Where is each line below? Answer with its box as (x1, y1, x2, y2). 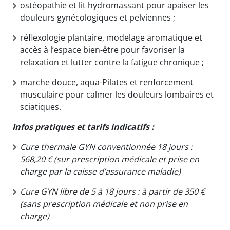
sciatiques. (20, 101, 61, 112)
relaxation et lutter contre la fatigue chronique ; (20, 56, 204, 68)
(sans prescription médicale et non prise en (20, 198, 188, 209)
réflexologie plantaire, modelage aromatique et (20, 31, 202, 43)
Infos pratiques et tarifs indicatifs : (12, 121, 154, 132)
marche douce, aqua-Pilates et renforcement (20, 76, 194, 88)
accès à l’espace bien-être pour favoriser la (20, 44, 185, 55)
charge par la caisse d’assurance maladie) (20, 165, 181, 177)
